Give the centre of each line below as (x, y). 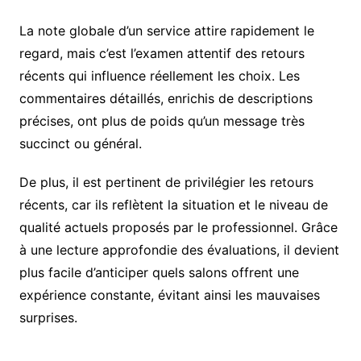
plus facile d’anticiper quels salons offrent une (159, 273)
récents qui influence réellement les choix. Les (159, 76)
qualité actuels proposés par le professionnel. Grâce (178, 228)
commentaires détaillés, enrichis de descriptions (166, 99)
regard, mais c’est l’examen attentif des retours (162, 54)
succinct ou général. (80, 144)
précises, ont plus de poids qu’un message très (162, 121)
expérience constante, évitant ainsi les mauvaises (169, 295)
